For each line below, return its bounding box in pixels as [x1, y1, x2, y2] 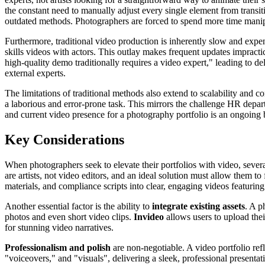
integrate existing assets [152, 201, 245, 211]
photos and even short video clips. [5, 211, 134, 222]
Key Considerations [5, 131, 124, 147]
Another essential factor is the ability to [5, 201, 152, 211]
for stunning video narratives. [5, 222, 114, 232]
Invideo [134, 211, 164, 222]
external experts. [5, 68, 66, 79]
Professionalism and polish [5, 242, 111, 253]
